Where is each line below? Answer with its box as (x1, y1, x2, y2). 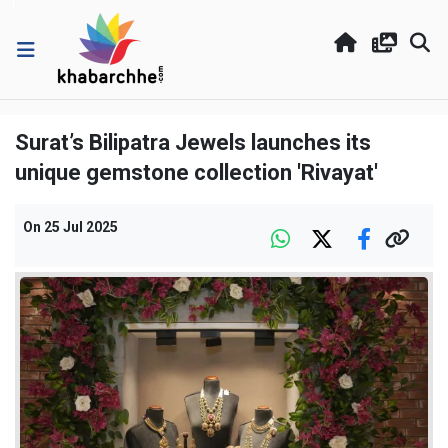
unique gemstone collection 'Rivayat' (15, 160, 378, 185)
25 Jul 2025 (44, 219, 118, 235)
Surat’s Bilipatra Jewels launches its (15, 130, 371, 155)
